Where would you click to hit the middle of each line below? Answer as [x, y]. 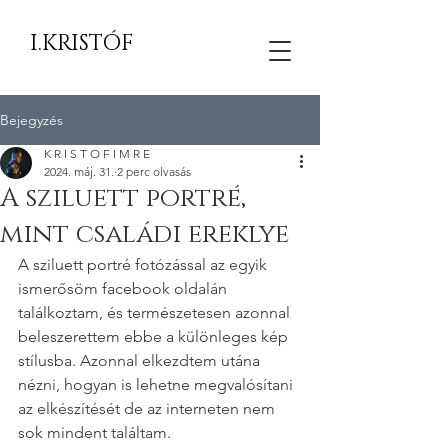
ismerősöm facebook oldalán [124, 288]
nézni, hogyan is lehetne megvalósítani [157, 384]
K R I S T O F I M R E [97, 153]
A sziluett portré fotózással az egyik [144, 264]
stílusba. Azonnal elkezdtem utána [141, 360]
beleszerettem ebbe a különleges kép [155, 336]
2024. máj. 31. [79, 171]
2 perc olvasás [154, 171]
